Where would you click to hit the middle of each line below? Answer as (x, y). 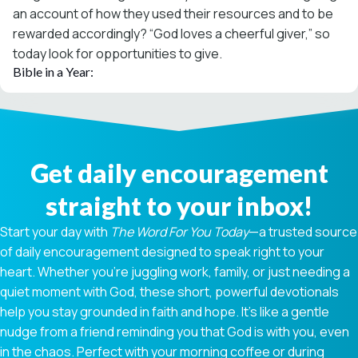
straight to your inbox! (179, 205)
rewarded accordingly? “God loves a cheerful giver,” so (171, 33)
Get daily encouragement (179, 173)
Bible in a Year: (53, 71)
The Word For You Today (179, 231)
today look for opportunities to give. (117, 53)
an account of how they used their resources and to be (173, 13)
